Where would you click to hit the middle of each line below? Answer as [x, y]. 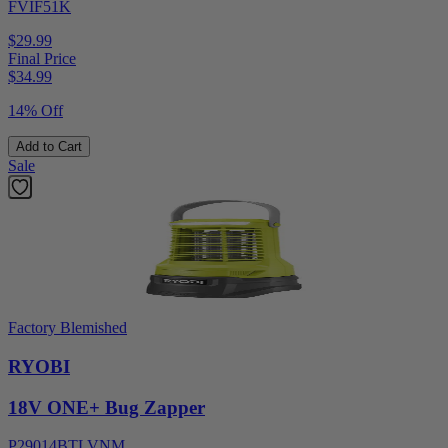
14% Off [35, 111]
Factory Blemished [67, 328]
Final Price [42, 59]
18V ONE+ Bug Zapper [106, 407]
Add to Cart [49, 147]
